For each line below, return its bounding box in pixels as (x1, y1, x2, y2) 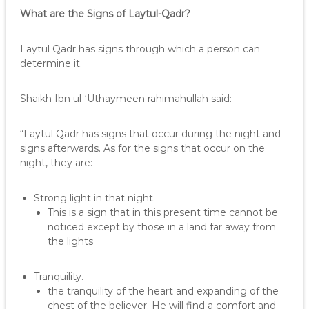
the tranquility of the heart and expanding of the (47, 285, 279, 297)
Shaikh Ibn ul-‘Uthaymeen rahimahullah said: (19, 92, 232, 105)
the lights (47, 235, 93, 248)
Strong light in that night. (33, 192, 155, 204)
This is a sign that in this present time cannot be (47, 206, 278, 219)
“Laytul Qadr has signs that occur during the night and (19, 128, 281, 140)
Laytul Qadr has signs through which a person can (19, 43, 260, 55)
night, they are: (19, 157, 92, 169)
